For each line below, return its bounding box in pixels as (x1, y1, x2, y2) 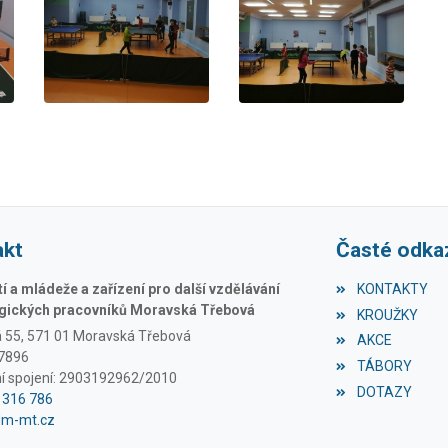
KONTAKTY (356, 280, 428, 297)
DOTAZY (356, 384, 412, 401)
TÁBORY (356, 358, 412, 375)
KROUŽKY (356, 306, 418, 323)
